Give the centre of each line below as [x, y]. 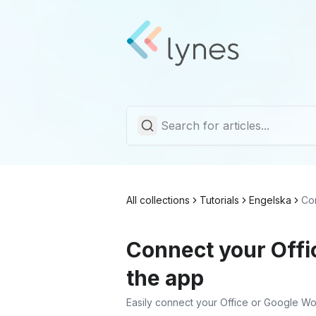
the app [165, 278]
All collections [158, 200]
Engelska [270, 200]
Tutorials [219, 200]
